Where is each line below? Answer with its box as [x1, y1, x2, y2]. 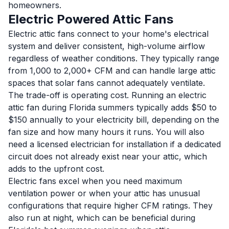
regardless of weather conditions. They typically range [8, 53, 219, 63]
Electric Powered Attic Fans [8, 12, 173, 27]
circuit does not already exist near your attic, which [8, 151, 207, 162]
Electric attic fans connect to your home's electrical [8, 29, 209, 39]
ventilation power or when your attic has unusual [8, 188, 200, 198]
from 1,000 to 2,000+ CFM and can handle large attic [8, 65, 216, 76]
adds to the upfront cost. [8, 164, 104, 174]
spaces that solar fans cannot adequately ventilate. [8, 78, 205, 88]
